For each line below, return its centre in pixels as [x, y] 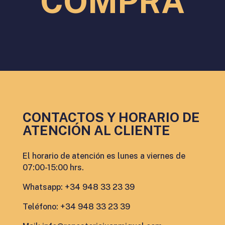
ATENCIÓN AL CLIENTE [96, 130]
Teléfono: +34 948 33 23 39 [76, 207]
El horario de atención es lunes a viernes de [104, 156]
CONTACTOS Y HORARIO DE [111, 117]
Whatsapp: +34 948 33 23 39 [78, 187]
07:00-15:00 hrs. [53, 167]
